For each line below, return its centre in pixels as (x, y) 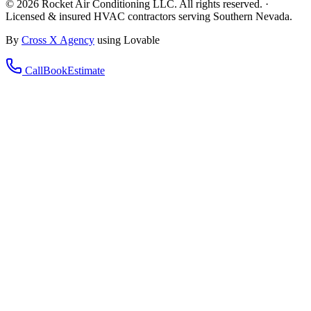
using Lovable (128, 40)
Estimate (86, 70)
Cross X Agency (58, 40)
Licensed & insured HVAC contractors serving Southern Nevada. (149, 16)
